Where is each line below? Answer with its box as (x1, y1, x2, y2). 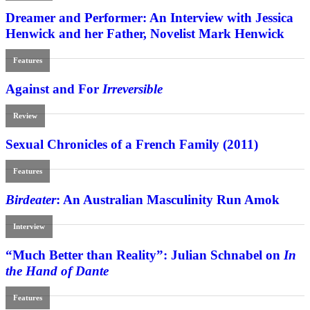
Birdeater (6, 192, 56, 208)
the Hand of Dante (6, 264, 109, 279)
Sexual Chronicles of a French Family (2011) (6, 137, 258, 152)
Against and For (6, 82, 102, 97)
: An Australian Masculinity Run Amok (56, 192, 280, 208)
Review (13, 111, 38, 120)
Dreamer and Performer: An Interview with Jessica (6, 10, 293, 26)
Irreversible (102, 82, 163, 97)
